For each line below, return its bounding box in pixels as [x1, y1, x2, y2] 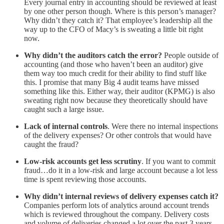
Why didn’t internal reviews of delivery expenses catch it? [24, 192, 218, 201]
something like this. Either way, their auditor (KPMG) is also [24, 87, 215, 96]
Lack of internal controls [24, 122, 107, 131]
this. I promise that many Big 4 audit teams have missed [24, 78, 199, 87]
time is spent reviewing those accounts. [24, 175, 146, 184]
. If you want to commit [141, 157, 215, 166]
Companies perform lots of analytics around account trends [24, 201, 209, 210]
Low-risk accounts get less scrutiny [24, 157, 141, 166]
